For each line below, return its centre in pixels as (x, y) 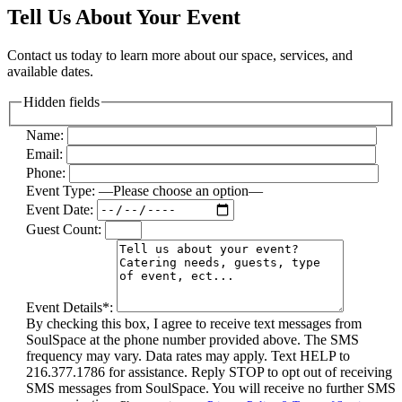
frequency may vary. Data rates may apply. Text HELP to (188, 355)
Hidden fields (61, 102)
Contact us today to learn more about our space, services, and (180, 56)
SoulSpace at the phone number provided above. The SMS (192, 339)
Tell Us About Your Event (124, 17)
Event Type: (62, 190)
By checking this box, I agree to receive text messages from (194, 323)
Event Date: (61, 209)
